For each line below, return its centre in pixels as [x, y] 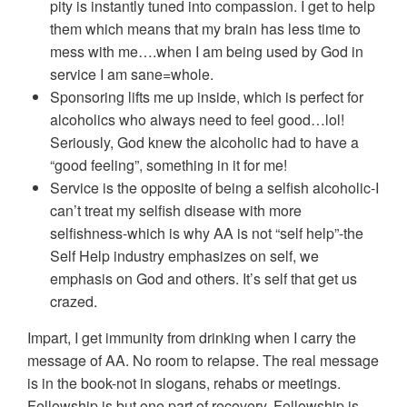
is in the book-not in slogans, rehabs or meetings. [184, 383]
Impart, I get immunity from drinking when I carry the [192, 338]
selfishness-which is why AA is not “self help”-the [207, 233]
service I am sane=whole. [132, 74]
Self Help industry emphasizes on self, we [184, 256]
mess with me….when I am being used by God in [207, 52]
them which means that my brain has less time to [205, 29]
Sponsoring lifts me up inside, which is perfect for [207, 97]
